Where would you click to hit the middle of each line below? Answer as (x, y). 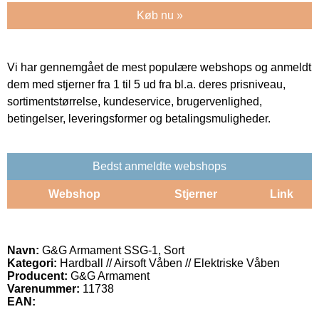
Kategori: (32, 263)
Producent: (37, 276)
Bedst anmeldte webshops (159, 166)
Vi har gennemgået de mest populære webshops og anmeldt (159, 67)
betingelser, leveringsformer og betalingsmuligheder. (139, 118)
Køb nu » (159, 15)
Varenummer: (43, 288)
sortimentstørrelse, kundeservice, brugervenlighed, (135, 101)
